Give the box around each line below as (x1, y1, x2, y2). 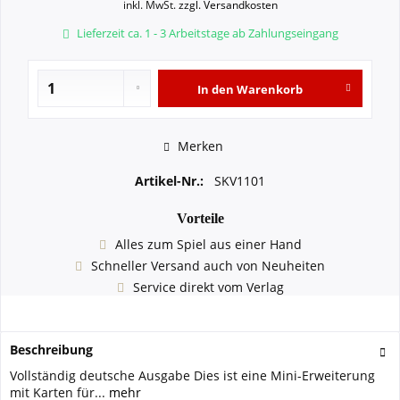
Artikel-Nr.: (135, 172, 207, 189)
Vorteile (176, 211, 224, 226)
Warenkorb (236, 81, 303, 97)
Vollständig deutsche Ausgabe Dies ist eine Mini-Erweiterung (10, 367, 375, 384)
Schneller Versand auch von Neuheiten (91, 257, 325, 274)
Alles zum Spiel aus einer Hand (114, 236, 302, 253)
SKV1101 (214, 172, 265, 189)
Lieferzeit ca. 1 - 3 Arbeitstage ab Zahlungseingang (73, 25, 338, 41)
